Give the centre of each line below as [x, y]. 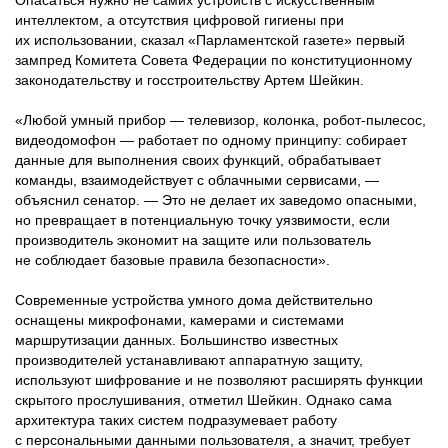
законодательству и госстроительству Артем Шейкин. [189, 79]
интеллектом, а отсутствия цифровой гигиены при [179, 19]
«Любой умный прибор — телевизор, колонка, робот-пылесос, [220, 119]
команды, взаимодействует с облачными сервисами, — [197, 179]
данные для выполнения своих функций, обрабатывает [198, 159]
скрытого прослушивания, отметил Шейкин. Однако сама [203, 399]
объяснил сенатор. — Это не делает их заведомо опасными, [216, 199]
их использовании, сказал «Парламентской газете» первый [210, 39]
